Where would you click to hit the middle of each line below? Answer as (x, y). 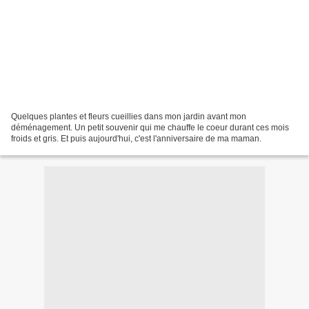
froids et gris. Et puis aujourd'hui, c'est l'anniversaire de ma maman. (136, 138)
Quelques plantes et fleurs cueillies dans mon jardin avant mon (129, 116)
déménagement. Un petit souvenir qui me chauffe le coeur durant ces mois (150, 127)
